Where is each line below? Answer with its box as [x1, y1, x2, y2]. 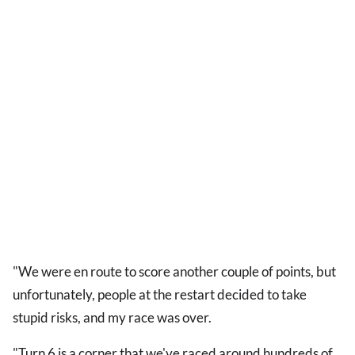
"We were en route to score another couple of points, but [13, 263, 336, 281]
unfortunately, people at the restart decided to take [13, 286, 307, 303]
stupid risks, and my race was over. [13, 309, 214, 326]
